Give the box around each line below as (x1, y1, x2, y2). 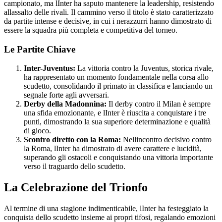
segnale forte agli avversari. (24, 91, 109, 100)
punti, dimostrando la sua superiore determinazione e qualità (24, 117, 211, 126)
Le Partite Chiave (4, 44, 75, 55)
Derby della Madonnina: (24, 100, 107, 109)
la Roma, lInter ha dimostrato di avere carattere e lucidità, (24, 144, 202, 153)
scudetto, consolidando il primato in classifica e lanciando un (24, 82, 213, 91)
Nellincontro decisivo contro (121, 135, 212, 144)
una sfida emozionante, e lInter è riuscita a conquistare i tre (24, 109, 206, 117)
